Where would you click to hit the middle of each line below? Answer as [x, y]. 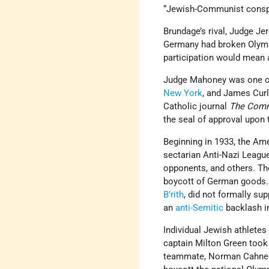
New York [183, 93]
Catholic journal [197, 106]
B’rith [174, 194]
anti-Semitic [200, 207]
